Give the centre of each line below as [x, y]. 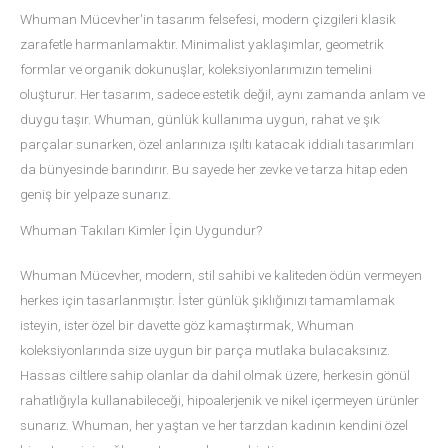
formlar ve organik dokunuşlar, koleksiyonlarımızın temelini [196, 68]
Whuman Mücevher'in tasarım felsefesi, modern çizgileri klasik [208, 18]
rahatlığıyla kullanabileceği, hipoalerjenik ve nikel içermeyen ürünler [219, 399]
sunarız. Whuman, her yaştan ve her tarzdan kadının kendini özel [214, 424]
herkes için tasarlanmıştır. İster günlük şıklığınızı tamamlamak [207, 299]
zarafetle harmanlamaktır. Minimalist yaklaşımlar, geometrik [202, 43]
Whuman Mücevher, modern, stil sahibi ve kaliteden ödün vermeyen [221, 274]
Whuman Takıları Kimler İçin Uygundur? [141, 229]
